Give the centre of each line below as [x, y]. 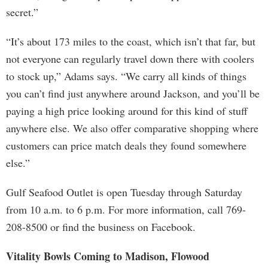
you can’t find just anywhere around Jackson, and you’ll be [133, 93]
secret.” [22, 12]
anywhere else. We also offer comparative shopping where [132, 128]
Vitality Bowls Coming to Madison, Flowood [108, 256]
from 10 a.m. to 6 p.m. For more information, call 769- [126, 209]
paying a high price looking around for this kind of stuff [127, 111]
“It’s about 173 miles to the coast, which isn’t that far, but [131, 41]
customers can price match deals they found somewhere [126, 145]
